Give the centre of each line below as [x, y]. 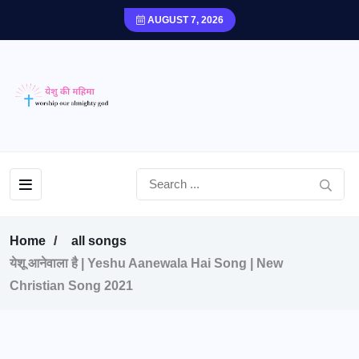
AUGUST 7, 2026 [184, 20]
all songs [99, 241]
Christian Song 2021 [71, 286]
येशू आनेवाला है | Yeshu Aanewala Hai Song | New [146, 263]
